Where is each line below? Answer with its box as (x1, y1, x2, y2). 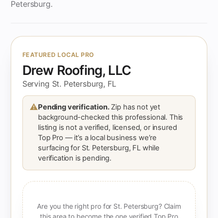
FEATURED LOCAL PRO (22, 51, 94, 59)
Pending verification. (38, 102, 109, 111)
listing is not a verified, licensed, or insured (38, 123, 177, 132)
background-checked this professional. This (38, 112, 183, 122)
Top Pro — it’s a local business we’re (38, 133, 157, 142)
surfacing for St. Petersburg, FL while (38, 143, 160, 152)
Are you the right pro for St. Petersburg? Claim (37, 201, 181, 210)
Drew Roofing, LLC (22, 62, 131, 78)
